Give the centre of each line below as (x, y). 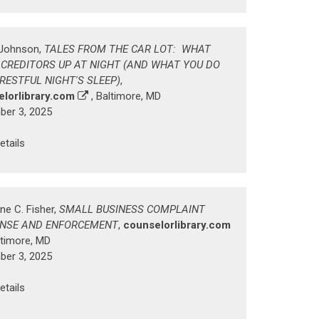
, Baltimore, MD (125, 96)
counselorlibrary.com (177, 225)
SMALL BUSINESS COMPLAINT (132, 210)
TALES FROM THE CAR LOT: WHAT (127, 49)
